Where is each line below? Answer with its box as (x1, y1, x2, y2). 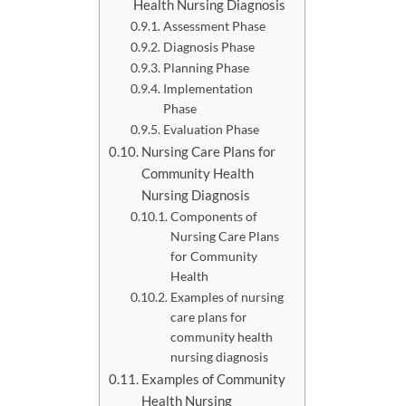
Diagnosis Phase (162, 38, 255, 54)
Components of (169, 208, 257, 224)
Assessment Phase (162, 17, 266, 34)
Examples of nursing (169, 288, 284, 304)
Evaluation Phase (162, 121, 259, 137)
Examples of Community (141, 370, 286, 387)
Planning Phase (162, 59, 249, 75)
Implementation (162, 80, 253, 96)
